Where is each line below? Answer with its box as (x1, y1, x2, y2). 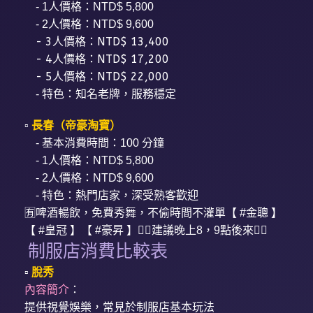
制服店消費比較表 (28, 241, 168, 262)
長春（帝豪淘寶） (31, 119, 122, 132)
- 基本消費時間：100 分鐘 (24, 137, 165, 150)
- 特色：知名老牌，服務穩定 (24, 88, 177, 101)
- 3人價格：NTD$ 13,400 (24, 35, 170, 49)
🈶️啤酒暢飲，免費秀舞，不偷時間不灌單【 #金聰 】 (24, 207, 283, 219)
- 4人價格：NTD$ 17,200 (24, 52, 170, 66)
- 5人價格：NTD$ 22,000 (24, 70, 170, 84)
